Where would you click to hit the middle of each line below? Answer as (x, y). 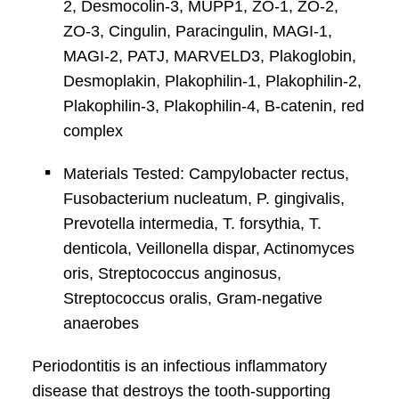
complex (93, 131)
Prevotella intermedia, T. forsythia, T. (192, 224)
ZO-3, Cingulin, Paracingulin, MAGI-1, (197, 31)
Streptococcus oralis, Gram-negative (192, 298)
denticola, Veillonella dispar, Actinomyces (208, 248)
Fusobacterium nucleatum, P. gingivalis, (204, 199)
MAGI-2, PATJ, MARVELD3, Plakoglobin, (209, 56)
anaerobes (101, 323)
